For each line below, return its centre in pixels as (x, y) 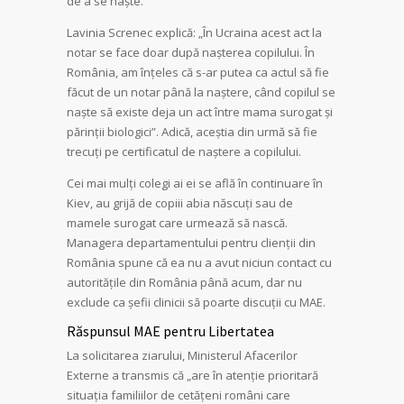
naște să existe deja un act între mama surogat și (200, 112)
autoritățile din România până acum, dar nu (184, 282)
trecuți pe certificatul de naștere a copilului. (184, 151)
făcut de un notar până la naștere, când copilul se (201, 92)
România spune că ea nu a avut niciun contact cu (199, 262)
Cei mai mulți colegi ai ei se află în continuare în (195, 183)
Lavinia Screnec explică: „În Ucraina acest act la (194, 32)
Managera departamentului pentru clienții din (191, 243)
